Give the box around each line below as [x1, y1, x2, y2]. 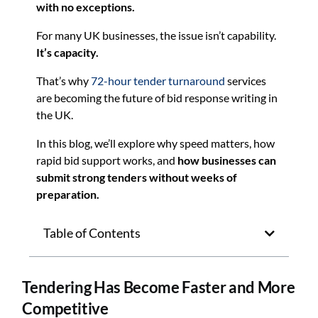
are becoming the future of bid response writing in [36, 91, 278, 104]
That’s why [36, 74, 92, 87]
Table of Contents [43, 225, 141, 241]
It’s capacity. [36, 45, 99, 59]
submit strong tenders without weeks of [36, 170, 238, 184]
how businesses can [177, 153, 277, 167]
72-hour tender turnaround [91, 74, 226, 87]
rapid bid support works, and [36, 153, 178, 167]
